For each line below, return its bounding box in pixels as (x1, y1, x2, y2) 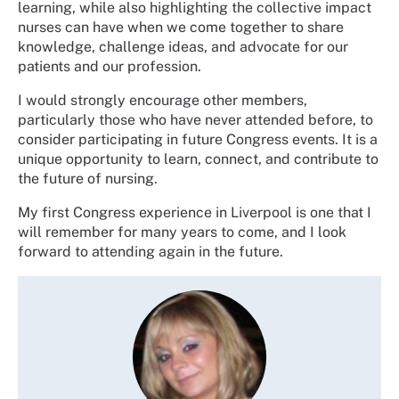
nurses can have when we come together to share (18, 18, 344, 36)
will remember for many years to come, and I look (18, 223, 346, 240)
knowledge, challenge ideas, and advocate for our (18, 37, 348, 55)
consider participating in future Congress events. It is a (18, 130, 378, 148)
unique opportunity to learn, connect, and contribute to (18, 150, 379, 167)
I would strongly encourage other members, (18, 91, 307, 109)
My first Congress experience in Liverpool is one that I (18, 203, 371, 221)
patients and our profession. (18, 57, 201, 75)
